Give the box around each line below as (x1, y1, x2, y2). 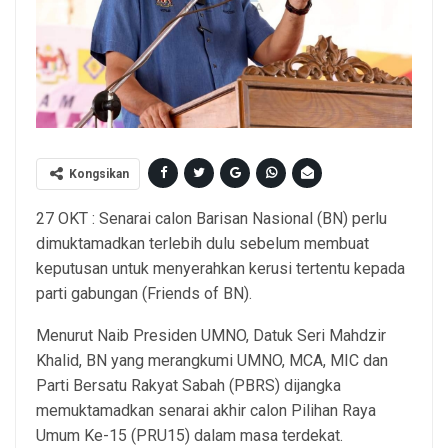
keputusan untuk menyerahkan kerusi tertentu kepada (36, 259, 405, 279)
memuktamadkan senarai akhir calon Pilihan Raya (36, 401, 376, 421)
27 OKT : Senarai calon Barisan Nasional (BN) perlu (36, 209, 387, 229)
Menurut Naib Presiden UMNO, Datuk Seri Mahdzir (36, 326, 386, 346)
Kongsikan (69, 167, 129, 182)
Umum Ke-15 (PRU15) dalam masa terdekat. (36, 426, 343, 446)
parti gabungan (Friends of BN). (36, 284, 252, 304)
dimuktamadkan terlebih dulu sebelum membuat (36, 234, 369, 254)
